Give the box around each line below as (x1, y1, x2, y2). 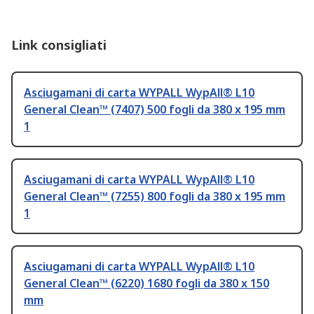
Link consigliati (11, 36, 107, 54)
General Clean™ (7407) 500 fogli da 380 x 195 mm (24, 102, 285, 118)
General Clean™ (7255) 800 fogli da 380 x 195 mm (24, 189, 285, 205)
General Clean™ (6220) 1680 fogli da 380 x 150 (24, 275, 269, 292)
